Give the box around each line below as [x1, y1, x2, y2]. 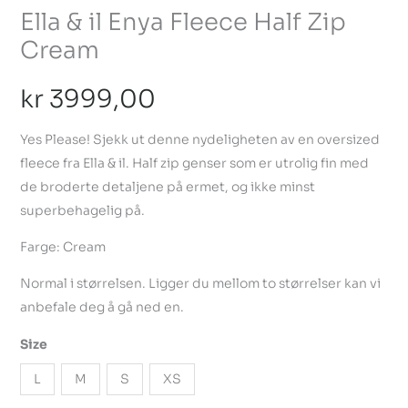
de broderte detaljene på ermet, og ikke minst [19, 178, 315, 195]
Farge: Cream [19, 238, 106, 255]
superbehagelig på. [19, 201, 145, 219]
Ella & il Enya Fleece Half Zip [19, 7, 346, 38]
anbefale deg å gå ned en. [19, 298, 184, 315]
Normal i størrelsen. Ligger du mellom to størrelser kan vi [19, 274, 381, 291]
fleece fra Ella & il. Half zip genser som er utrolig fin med [19, 154, 369, 171]
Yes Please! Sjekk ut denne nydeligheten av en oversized [19, 130, 380, 148]
